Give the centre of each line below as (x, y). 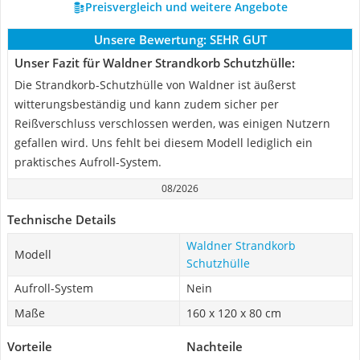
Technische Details (61, 219)
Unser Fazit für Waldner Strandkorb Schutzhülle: (155, 63)
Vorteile (30, 346)
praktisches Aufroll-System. (88, 162)
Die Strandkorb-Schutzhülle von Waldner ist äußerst (155, 85)
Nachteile (215, 346)
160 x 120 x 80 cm (234, 313)
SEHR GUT (238, 39)
